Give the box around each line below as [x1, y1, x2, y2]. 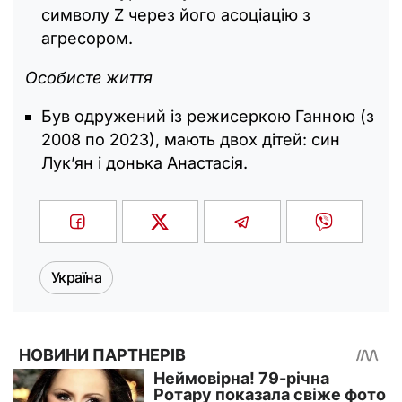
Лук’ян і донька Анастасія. [41, 153, 248, 172]
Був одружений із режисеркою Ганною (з [41, 106, 374, 126]
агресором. [41, 28, 133, 48]
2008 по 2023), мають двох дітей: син [41, 129, 340, 149]
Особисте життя [25, 67, 153, 87]
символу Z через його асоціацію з [41, 4, 310, 24]
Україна [51, 267, 102, 286]
